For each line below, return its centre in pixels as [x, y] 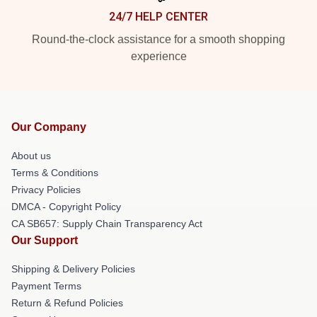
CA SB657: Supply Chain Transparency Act [107, 223]
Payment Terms [46, 286]
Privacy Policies [46, 189]
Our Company [49, 127]
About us [31, 155]
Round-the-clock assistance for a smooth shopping [158, 39]
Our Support [45, 240]
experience [158, 56]
